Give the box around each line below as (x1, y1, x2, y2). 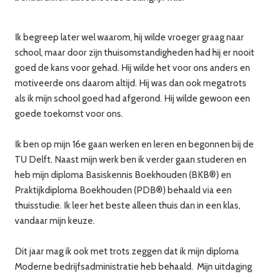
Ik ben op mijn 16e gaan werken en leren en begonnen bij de (15, 138, 254, 150)
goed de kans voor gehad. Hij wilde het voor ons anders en (15, 61, 250, 73)
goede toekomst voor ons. (15, 107, 123, 119)
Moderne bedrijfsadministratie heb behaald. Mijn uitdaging (15, 260, 252, 272)
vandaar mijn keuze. (15, 214, 95, 226)
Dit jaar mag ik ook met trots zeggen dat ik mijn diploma (15, 245, 239, 257)
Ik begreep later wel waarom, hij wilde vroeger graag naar (15, 31, 244, 43)
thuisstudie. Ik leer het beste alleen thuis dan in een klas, (15, 199, 240, 211)
